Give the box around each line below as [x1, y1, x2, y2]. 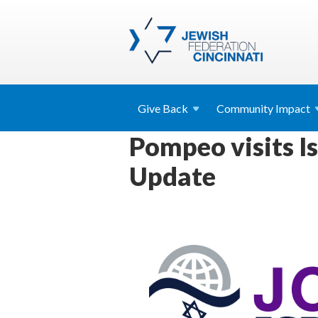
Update [129, 160, 216, 192]
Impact [275, 102, 310, 115]
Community [216, 102, 275, 115]
